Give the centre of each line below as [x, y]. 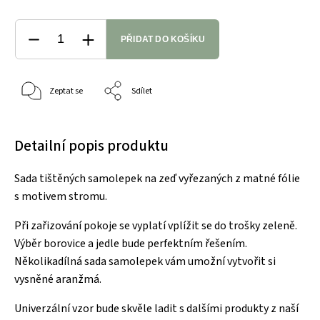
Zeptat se [66, 91]
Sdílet [142, 91]
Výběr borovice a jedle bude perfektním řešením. [131, 243]
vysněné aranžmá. [58, 279]
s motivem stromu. [61, 196]
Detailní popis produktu [91, 145]
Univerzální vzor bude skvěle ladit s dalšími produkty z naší [156, 308]
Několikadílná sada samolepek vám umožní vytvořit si [145, 261]
